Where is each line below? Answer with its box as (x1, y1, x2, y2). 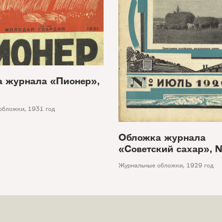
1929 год (186, 161, 214, 169)
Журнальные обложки (118, 161, 183, 169)
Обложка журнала (118, 130, 206, 144)
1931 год (28, 105, 55, 113)
